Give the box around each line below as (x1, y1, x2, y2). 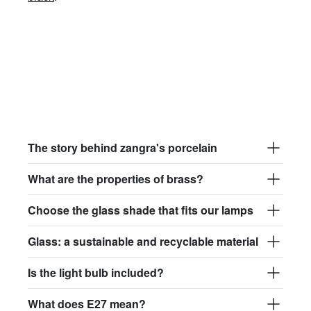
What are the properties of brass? (28, 171, 203, 187)
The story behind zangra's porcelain (28, 140, 217, 156)
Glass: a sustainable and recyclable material (28, 233, 258, 250)
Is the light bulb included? (28, 264, 164, 281)
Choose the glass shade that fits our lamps (28, 202, 253, 219)
